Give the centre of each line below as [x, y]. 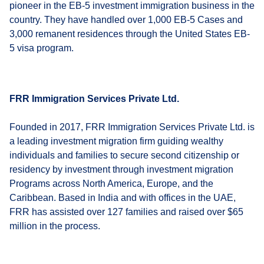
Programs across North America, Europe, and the [111, 183]
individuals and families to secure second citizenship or [124, 155]
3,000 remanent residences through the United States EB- [130, 34]
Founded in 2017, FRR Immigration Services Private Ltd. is [132, 127]
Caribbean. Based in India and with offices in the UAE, [123, 197]
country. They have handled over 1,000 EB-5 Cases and [126, 19]
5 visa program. [42, 48]
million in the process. [55, 226]
